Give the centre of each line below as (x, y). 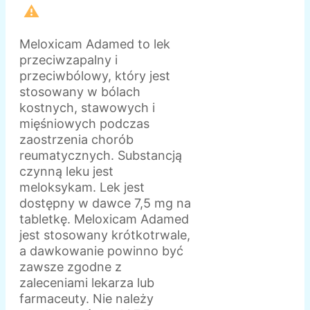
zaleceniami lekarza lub (87, 282)
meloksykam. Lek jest (82, 187)
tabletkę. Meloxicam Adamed (104, 219)
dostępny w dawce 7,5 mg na (105, 203)
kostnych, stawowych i (87, 107)
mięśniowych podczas (84, 123)
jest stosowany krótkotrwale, (105, 235)
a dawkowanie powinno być (101, 250)
